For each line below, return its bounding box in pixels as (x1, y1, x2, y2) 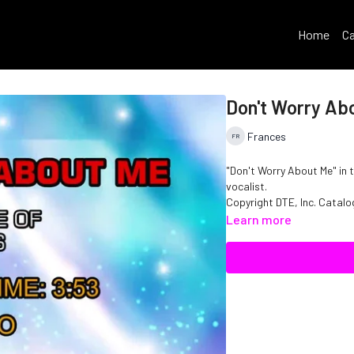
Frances (247, 129, 286, 143)
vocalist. (226, 179, 267, 193)
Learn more (226, 212, 292, 227)
